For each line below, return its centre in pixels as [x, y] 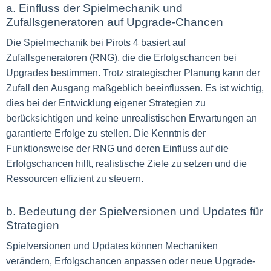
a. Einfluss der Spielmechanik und [94, 8]
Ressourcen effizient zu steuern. [75, 179]
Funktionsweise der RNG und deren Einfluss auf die [117, 149]
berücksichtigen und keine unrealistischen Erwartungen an [132, 118]
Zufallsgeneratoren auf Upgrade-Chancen [115, 22]
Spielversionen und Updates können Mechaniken [112, 246]
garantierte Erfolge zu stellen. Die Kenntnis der [106, 133]
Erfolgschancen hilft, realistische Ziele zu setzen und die [126, 164]
